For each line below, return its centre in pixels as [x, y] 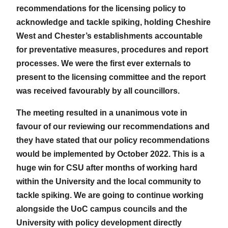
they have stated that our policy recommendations [113, 140]
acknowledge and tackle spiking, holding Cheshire [113, 22]
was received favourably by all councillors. [99, 91]
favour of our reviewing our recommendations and [113, 126]
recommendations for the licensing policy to [101, 8]
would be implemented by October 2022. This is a [110, 154]
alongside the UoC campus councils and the [102, 209]
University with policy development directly [99, 222]
